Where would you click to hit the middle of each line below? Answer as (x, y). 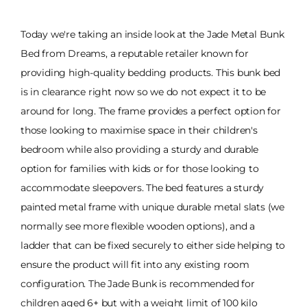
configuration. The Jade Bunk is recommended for (138, 283)
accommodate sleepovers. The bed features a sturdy (143, 187)
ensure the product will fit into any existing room (135, 264)
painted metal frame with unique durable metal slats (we (152, 207)
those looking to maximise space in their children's (139, 130)
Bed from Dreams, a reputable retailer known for (135, 53)
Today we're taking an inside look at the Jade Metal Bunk (152, 34)
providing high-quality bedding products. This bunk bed (151, 72)
